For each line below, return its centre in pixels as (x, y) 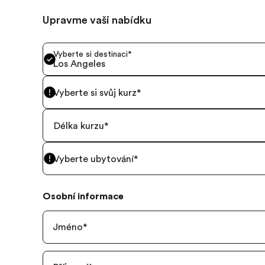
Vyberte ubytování (93, 159)
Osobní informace (83, 196)
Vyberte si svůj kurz (95, 93)
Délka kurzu (79, 126)
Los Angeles (79, 64)
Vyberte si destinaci (91, 54)
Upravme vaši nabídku (97, 20)
